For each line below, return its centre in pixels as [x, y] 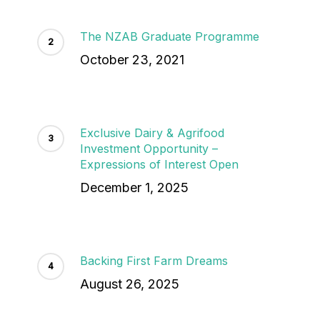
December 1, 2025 [134, 188]
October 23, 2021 [132, 60]
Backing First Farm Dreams [154, 261]
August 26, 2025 [129, 284]
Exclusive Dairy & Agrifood [152, 133]
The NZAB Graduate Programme [169, 37]
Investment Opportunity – [149, 149]
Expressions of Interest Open [159, 165]
